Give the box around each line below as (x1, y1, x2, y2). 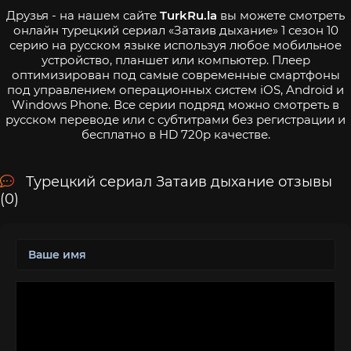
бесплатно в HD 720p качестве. (81, 126, 270, 142)
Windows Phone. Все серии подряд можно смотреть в (12, 96, 339, 112)
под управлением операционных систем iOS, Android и (7, 81, 344, 97)
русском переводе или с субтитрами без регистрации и (5, 111, 346, 127)
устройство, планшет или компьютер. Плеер (41, 52, 310, 67)
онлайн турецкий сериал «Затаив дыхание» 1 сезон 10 (13, 22, 338, 38)
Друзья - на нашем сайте (6, 7, 160, 23)
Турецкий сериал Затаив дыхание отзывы (26, 172, 332, 190)
